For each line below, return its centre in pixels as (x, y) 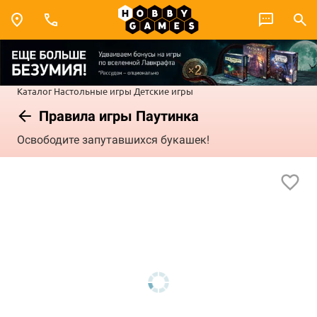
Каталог (34, 91)
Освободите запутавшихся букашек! (113, 140)
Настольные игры (93, 91)
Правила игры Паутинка (117, 116)
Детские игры (163, 91)
